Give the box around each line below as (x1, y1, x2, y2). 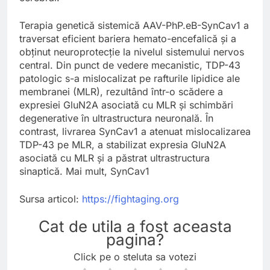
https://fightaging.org (82, 192, 179, 205)
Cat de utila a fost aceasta (38, 216, 232, 236)
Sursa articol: (19, 192, 82, 205)
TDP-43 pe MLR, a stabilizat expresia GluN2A (19, 138, 226, 151)
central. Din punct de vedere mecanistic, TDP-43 (19, 58, 240, 71)
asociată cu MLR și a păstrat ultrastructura (19, 151, 210, 164)
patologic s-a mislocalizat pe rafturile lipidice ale (19, 72, 240, 84)
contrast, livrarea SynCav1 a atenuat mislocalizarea (19, 125, 251, 137)
